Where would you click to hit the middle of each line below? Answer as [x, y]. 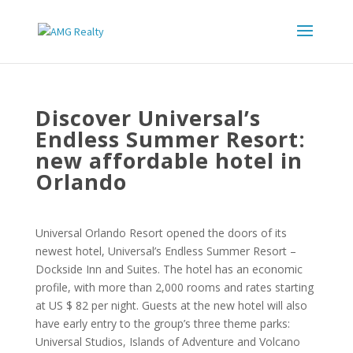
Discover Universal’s [148, 118]
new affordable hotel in [169, 160]
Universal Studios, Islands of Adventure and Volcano [167, 342]
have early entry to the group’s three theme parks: [162, 323]
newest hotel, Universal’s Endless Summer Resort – [165, 251]
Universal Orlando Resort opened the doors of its [161, 233]
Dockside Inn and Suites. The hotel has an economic [169, 269]
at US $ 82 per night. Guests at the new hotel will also [171, 305]
